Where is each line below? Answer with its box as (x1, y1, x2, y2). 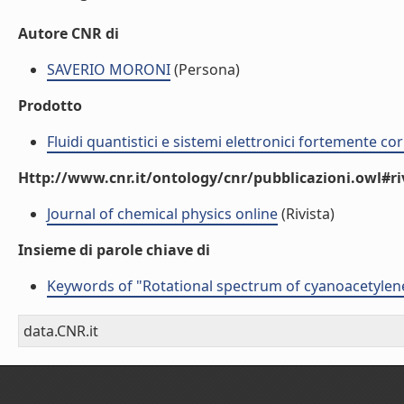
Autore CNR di (18, 23, 119, 43)
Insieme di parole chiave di (18, 240, 210, 260)
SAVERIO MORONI (47, 60, 170, 79)
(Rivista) (278, 204, 335, 224)
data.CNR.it (23, 321, 98, 341)
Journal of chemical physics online (47, 204, 278, 224)
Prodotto (18, 96, 82, 115)
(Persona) (170, 60, 240, 79)
